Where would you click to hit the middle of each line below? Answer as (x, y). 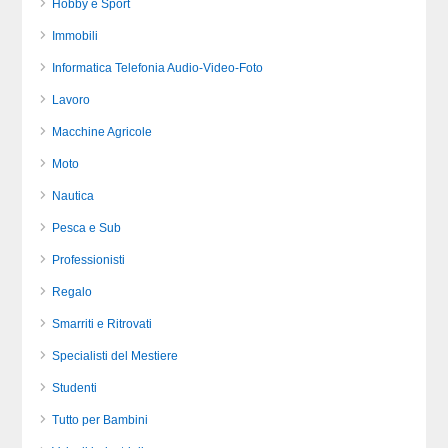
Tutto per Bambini (100, 420)
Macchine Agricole (102, 132)
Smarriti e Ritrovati (102, 324)
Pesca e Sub (87, 228)
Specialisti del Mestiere (115, 356)
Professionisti (89, 260)
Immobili (75, 36)
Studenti (75, 388)
